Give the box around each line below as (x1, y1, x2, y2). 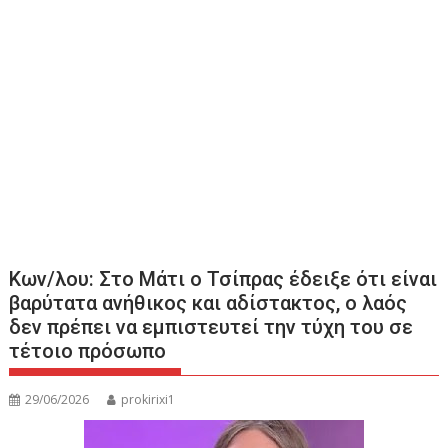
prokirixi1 (121, 391, 176, 408)
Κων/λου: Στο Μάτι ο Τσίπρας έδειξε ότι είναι (9, 267, 438, 291)
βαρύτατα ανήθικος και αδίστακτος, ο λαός (9, 291, 408, 315)
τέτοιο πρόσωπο (9, 339, 167, 363)
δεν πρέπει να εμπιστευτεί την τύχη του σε (9, 315, 414, 339)
